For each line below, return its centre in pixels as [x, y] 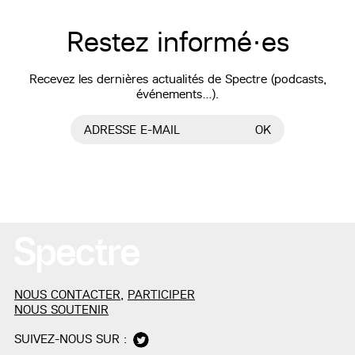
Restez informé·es [177, 42]
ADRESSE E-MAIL [132, 129]
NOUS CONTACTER [68, 294]
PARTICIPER [162, 294]
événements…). [177, 94]
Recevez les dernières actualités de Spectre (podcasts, [177, 79]
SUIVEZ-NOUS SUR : [71, 338]
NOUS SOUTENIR [62, 309]
